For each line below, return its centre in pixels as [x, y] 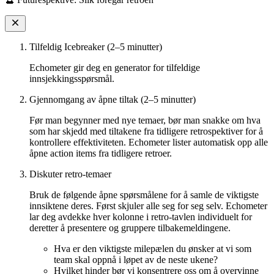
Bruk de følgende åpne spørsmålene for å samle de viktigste [144, 195]
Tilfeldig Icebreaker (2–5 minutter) [96, 47]
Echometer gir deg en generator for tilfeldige [115, 68]
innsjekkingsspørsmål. [72, 79]
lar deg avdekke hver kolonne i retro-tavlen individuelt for [141, 217]
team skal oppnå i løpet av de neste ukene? [136, 260]
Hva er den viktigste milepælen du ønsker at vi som [153, 249]
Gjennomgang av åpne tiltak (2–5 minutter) [113, 100]
